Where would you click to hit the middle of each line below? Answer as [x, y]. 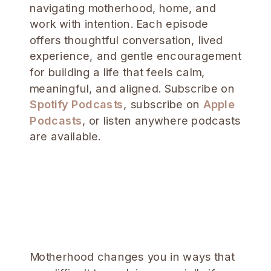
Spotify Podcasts [77, 104]
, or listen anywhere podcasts [161, 120]
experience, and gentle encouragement [135, 56]
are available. [65, 136]
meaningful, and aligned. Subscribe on [132, 88]
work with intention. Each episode [119, 24]
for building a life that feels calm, [117, 72]
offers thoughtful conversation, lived [126, 40]
